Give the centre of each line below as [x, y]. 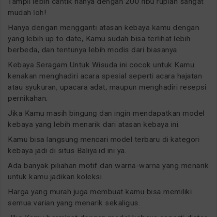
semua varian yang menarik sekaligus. [74, 203]
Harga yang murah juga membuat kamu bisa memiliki [100, 192]
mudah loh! [27, 12]
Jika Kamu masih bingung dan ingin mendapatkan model [106, 113]
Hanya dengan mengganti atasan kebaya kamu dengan [103, 27]
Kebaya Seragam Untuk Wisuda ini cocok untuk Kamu [101, 65]
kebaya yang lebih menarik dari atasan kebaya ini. [94, 124]
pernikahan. [28, 98]
